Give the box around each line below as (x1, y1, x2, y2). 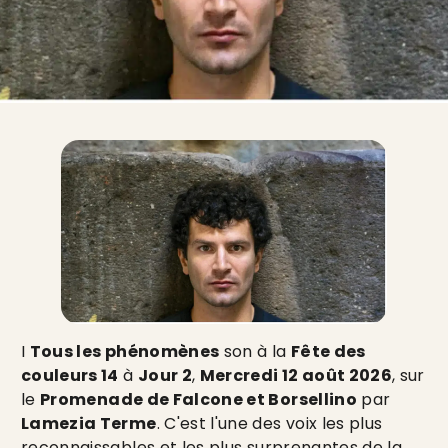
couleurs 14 (21, 363, 119, 387)
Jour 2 (137, 363, 193, 387)
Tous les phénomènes (29, 339, 220, 363)
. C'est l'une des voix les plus (156, 411, 383, 435)
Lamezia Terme (21, 411, 157, 435)
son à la (219, 339, 291, 363)
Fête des (290, 339, 366, 363)
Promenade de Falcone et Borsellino (40, 387, 357, 411)
